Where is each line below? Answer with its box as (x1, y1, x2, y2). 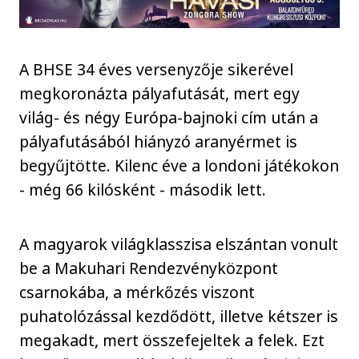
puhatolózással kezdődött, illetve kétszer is (19, 305, 339, 328)
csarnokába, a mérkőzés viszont (19, 281, 256, 304)
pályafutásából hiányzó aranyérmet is (19, 130, 298, 152)
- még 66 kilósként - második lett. (19, 178, 267, 200)
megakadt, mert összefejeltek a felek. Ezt (19, 329, 325, 352)
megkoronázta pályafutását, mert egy (19, 82, 301, 104)
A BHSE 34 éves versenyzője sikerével (19, 58, 294, 80)
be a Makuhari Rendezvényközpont (19, 257, 279, 280)
